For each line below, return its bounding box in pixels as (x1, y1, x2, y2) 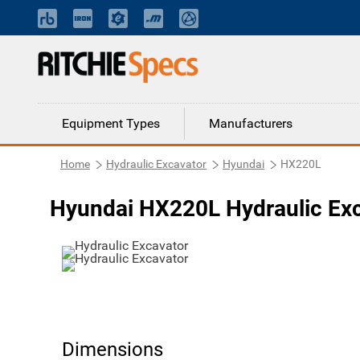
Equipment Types (62, 116, 160, 131)
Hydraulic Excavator (106, 157, 207, 170)
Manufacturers (209, 116, 292, 131)
